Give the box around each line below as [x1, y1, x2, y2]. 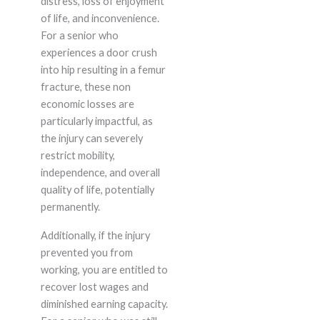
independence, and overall [40, 166, 160, 179]
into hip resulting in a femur [40, 64, 166, 76]
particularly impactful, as [40, 115, 153, 128]
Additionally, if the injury [40, 229, 150, 242]
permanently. [40, 201, 100, 214]
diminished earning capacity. [40, 298, 168, 311]
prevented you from [40, 246, 133, 259]
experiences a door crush [40, 46, 157, 59]
